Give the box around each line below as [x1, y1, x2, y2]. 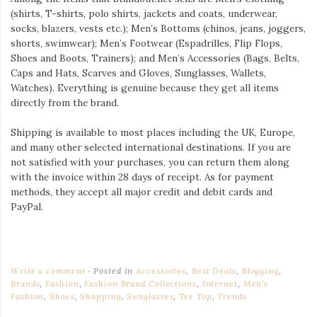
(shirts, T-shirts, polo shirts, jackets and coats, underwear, [11, 7, 277, 21]
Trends [217, 290, 247, 301]
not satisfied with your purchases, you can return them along [11, 155, 289, 168]
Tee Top [179, 290, 212, 301]
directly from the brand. [11, 96, 119, 110]
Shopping [80, 290, 122, 301]
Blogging [241, 265, 279, 276]
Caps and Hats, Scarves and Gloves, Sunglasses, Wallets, [11, 67, 266, 80]
